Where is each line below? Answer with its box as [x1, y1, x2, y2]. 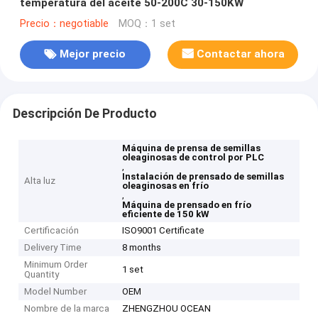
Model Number [24, 286, 87, 297]
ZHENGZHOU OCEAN [122, 303, 212, 314]
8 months [122, 242, 162, 253]
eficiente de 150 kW [122, 209, 210, 220]
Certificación [24, 225, 79, 236]
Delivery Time [24, 242, 82, 253]
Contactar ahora [197, 48, 285, 61]
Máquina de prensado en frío [122, 199, 252, 211]
